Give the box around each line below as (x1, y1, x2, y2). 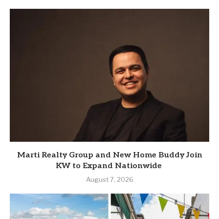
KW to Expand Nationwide (55, 161, 164, 171)
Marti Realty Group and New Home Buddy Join (17, 151, 202, 160)
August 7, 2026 (86, 175, 133, 184)
